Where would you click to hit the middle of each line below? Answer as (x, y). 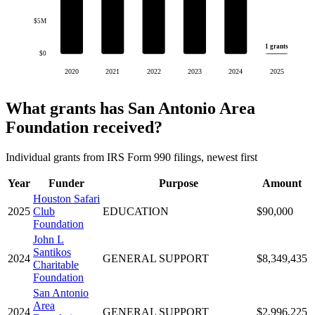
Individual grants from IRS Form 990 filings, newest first (131, 157)
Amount (282, 183)
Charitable (56, 264)
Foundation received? (84, 127)
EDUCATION (136, 211)
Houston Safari (66, 198)
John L (49, 239)
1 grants (277, 46)
